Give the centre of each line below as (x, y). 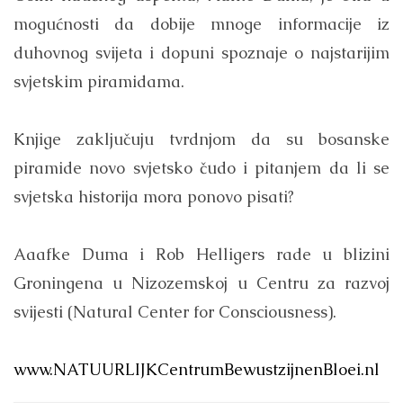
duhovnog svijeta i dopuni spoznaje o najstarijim (201, 53)
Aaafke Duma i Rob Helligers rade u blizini (201, 255)
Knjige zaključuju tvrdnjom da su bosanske (201, 139)
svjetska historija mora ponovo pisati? (154, 197)
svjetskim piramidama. (99, 82)
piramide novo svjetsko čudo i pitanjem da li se (201, 168)
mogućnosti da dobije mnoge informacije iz (201, 24)
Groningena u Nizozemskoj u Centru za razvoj (201, 283)
